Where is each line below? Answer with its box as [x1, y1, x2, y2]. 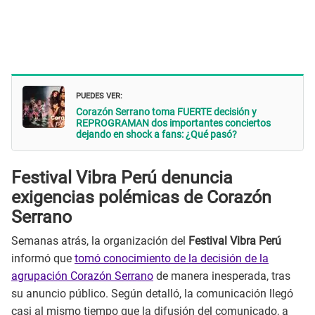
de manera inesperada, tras [153, 269, 290, 283]
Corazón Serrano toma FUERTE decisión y [76, 106, 257, 118]
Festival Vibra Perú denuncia [11, 167, 233, 188]
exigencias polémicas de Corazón [11, 186, 271, 207]
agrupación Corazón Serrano [11, 269, 153, 283]
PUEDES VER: [76, 88, 122, 102]
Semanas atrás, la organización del [11, 234, 188, 248]
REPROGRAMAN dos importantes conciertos [76, 117, 271, 129]
